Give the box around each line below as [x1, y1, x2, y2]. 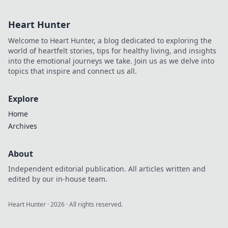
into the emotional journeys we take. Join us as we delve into [8, 56, 214, 66]
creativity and [155, 19, 201, 30]
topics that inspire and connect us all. [8, 66, 137, 76]
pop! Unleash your [155, 9, 217, 19]
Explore [8, 93, 38, 105]
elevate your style [155, 30, 214, 40]
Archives [8, 121, 37, 131]
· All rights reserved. [65, 200, 123, 209]
